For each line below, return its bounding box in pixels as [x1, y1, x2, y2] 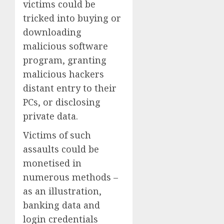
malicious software [23, 39, 108, 52]
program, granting [23, 53, 106, 66]
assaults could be [23, 142, 99, 155]
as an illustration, [23, 184, 101, 197]
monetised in [23, 156, 81, 169]
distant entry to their [23, 81, 116, 94]
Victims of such [23, 128, 91, 141]
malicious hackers [23, 67, 104, 80]
